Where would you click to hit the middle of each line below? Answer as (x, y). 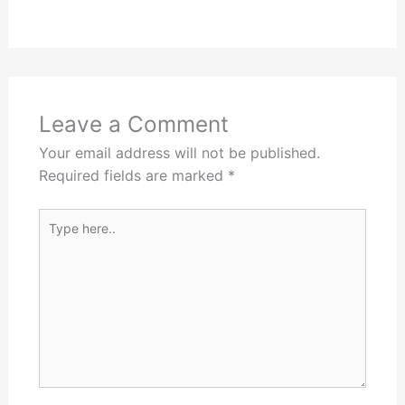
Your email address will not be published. (179, 153)
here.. (56, 242)
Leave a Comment (133, 124)
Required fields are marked (133, 176)
